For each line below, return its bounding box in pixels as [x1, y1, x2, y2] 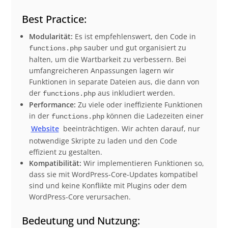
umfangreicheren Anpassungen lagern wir [28, 65, 174, 75]
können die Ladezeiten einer [104, 110, 204, 121]
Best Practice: [21, 12, 87, 26]
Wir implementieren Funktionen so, [81, 158, 204, 168]
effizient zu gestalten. [28, 147, 102, 157]
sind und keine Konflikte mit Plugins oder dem [28, 180, 187, 190]
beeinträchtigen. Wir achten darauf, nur [61, 123, 200, 133]
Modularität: [28, 31, 73, 41]
